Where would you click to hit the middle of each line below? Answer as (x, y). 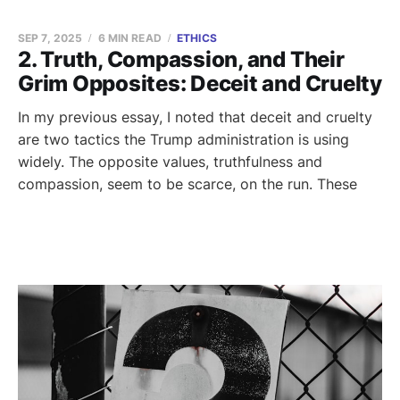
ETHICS (197, 38)
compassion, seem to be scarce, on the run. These (187, 184)
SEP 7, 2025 (50, 38)
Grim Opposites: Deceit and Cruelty (200, 83)
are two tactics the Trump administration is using (183, 139)
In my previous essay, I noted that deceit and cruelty (195, 117)
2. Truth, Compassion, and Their (181, 59)
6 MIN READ (129, 38)
